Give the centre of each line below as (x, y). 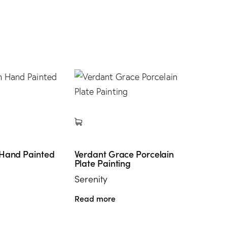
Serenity (91, 179)
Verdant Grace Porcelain (124, 154)
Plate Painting (103, 163)
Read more (95, 198)
